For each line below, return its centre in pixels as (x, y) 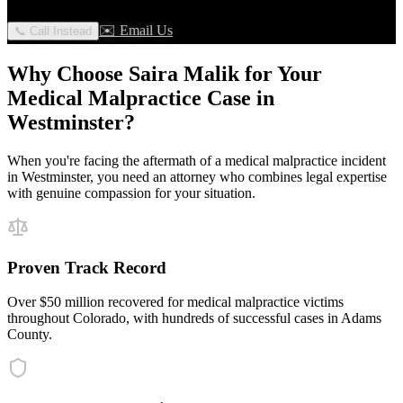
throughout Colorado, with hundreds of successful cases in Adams (194, 318)
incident (362, 160)
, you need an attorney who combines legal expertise (238, 176)
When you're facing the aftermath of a (116, 160)
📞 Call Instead (53, 31)
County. (30, 335)
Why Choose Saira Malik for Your (165, 74)
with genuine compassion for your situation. (131, 193)
